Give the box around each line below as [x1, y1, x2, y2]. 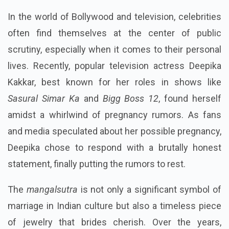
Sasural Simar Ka [8, 93, 80, 104]
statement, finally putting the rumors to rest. [8, 158, 186, 170]
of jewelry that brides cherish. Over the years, [8, 217, 221, 228]
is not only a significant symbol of [77, 184, 221, 195]
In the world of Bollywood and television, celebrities [8, 11, 221, 22]
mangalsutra [26, 184, 78, 195]
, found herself [158, 93, 221, 104]
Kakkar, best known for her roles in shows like [8, 77, 221, 88]
